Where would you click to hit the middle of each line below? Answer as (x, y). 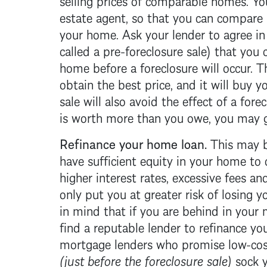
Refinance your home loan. (135, 142)
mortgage (85, 243)
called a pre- (92, 49)
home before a (100, 66)
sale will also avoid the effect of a (150, 100)
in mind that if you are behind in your (161, 209)
